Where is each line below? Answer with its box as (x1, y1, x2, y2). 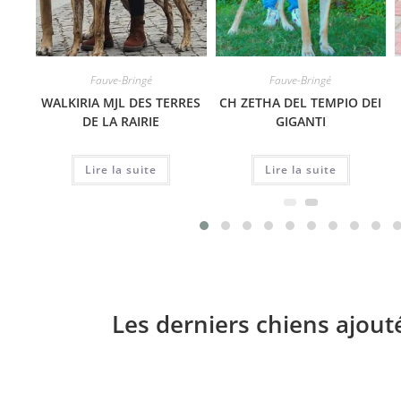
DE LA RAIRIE (82, 113, 160, 131)
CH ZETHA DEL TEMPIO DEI (219, 94, 382, 112)
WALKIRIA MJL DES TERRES (41, 94, 201, 112)
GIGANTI (275, 113, 326, 131)
